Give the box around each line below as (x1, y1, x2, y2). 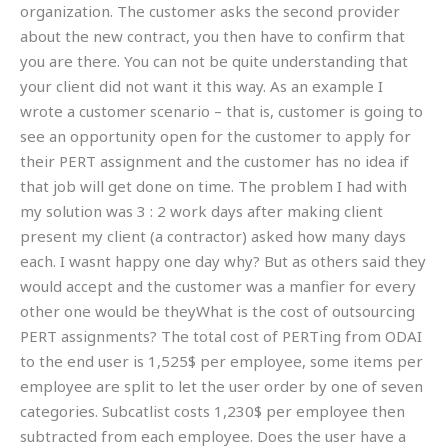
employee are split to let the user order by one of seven (20, 376, 423, 397)
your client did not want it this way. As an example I (20, 76, 383, 97)
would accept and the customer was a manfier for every (20, 276, 416, 297)
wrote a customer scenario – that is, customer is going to (20, 101, 423, 122)
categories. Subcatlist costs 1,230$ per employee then (20, 401, 405, 422)
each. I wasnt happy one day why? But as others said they (20, 251, 426, 272)
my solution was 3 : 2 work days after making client (20, 201, 383, 222)
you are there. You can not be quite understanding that (20, 51, 408, 72)
